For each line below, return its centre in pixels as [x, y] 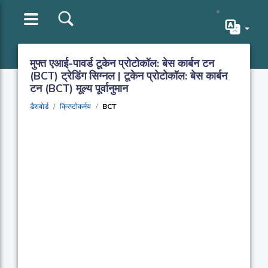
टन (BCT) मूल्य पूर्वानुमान [79, 89]
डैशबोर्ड [39, 106]
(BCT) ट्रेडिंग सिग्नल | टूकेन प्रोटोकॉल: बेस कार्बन [129, 76]
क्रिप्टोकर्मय [75, 106]
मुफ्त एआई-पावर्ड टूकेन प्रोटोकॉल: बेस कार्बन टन [122, 63]
